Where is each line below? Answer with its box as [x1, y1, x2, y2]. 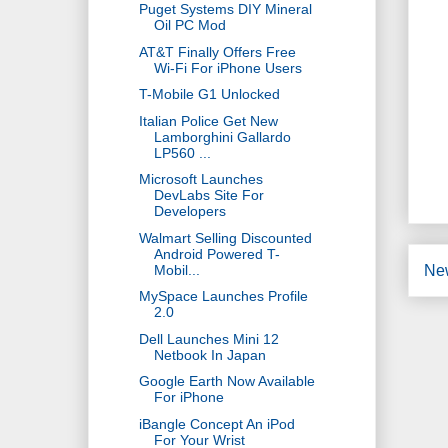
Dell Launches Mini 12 [138, 330, 279, 347]
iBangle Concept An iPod [138, 415, 295, 432]
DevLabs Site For [153, 187, 264, 204]
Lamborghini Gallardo [153, 128, 291, 145]
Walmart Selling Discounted [138, 229, 312, 246]
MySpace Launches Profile [138, 288, 308, 305]
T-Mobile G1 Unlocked [138, 86, 280, 103]
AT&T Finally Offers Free [138, 43, 296, 60]
